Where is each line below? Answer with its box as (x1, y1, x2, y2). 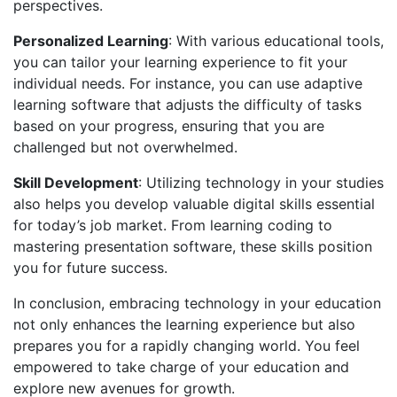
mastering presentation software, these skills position (13, 237, 372, 256)
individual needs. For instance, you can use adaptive (13, 74, 362, 93)
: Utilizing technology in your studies (138, 174, 384, 192)
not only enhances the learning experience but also (13, 315, 355, 334)
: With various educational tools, (168, 32, 384, 51)
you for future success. (13, 259, 167, 277)
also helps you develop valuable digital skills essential (13, 195, 375, 214)
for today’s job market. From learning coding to (13, 216, 332, 235)
